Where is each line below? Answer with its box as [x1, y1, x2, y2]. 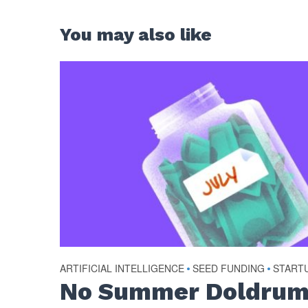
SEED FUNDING [192, 261, 265, 275]
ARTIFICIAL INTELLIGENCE [60, 261, 185, 275]
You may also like [60, 23, 212, 45]
